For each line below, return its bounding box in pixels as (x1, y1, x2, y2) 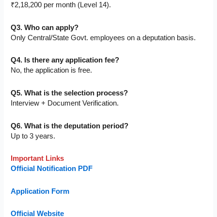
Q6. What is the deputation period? (11, 122, 129, 130)
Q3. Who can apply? (11, 23, 79, 31)
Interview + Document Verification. (11, 99, 119, 107)
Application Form (11, 187, 70, 195)
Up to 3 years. (11, 132, 56, 140)
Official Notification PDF (11, 165, 93, 173)
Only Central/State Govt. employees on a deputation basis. (11, 33, 196, 42)
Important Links (11, 155, 64, 163)
